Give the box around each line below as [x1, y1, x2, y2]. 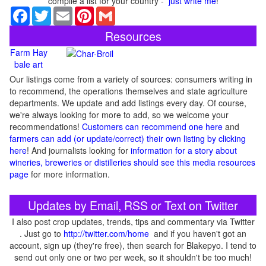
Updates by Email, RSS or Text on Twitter [28, 197, 238, 214]
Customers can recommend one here [82, 121, 223, 132]
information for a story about [128, 144, 237, 156]
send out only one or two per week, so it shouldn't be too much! [14, 251, 252, 263]
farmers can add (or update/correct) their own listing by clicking [9, 132, 246, 144]
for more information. [28, 168, 115, 180]
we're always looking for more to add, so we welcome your [9, 109, 229, 121]
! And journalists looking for [27, 144, 128, 156]
